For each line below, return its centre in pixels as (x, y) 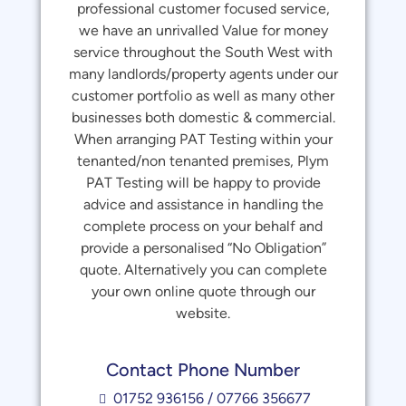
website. (203, 313)
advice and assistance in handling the (203, 204)
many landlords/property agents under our (203, 74)
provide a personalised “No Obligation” (203, 248)
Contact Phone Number (203, 370)
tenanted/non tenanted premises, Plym (203, 161)
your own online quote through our (203, 291)
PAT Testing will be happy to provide (203, 183)
